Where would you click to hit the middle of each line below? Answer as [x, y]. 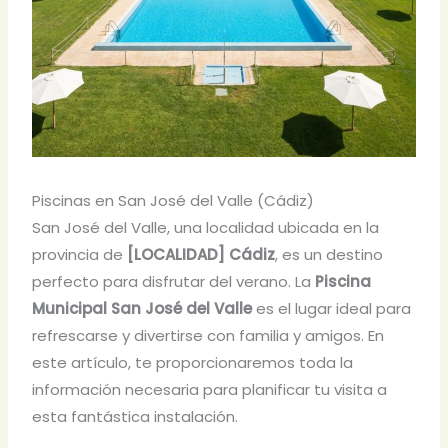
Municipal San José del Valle [142, 308]
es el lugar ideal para [332, 308]
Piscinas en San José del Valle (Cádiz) [173, 200]
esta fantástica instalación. [135, 416]
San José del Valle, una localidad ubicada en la [206, 227]
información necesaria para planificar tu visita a [210, 389]
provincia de [80, 254]
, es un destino [329, 254]
